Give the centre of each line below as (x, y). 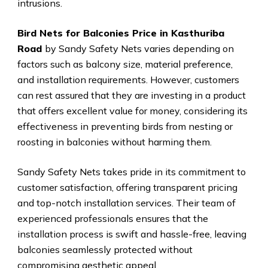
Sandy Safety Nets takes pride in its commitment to (131, 172)
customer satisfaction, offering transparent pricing (127, 188)
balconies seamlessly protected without (105, 250)
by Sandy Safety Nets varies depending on (139, 49)
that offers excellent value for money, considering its (132, 111)
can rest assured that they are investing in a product (131, 95)
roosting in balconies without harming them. (114, 142)
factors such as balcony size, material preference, (125, 64)
